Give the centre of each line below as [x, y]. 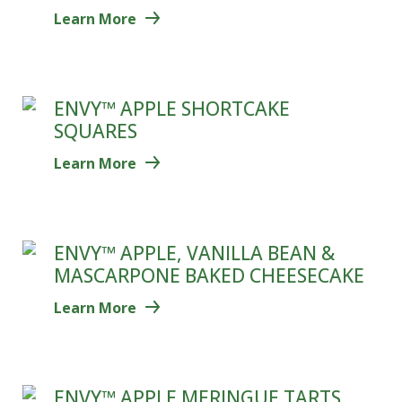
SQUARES [96, 131]
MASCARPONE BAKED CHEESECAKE [209, 276]
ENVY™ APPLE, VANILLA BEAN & [194, 253]
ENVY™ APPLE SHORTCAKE [172, 109]
